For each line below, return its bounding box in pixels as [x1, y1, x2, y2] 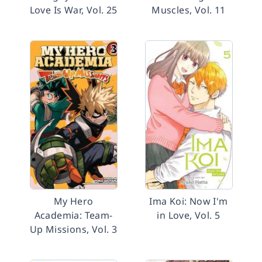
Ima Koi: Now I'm [149, 195, 228, 208]
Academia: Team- [34, 209, 113, 222]
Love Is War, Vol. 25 [29, 4, 118, 16]
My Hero [53, 195, 94, 208]
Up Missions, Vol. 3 [29, 223, 118, 236]
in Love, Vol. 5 [157, 209, 220, 222]
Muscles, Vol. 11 [151, 4, 226, 16]
